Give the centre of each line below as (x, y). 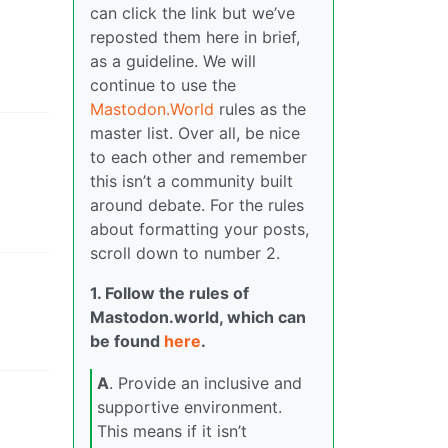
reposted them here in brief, (195, 37)
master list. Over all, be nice (195, 133)
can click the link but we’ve (192, 13)
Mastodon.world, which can (198, 317)
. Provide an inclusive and (205, 382)
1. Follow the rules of (169, 293)
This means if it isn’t (172, 430)
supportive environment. (189, 406)
